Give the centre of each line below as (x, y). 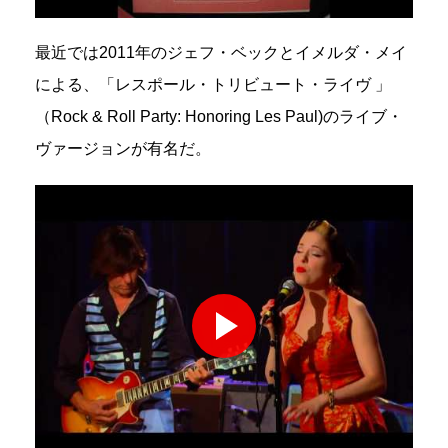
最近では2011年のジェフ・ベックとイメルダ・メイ (221, 53)
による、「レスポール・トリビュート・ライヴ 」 (213, 85)
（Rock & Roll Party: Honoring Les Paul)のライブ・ (219, 117)
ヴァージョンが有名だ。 (123, 149)
